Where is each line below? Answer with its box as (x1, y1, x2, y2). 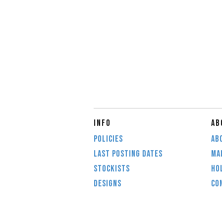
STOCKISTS (94, 164, 130, 174)
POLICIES (94, 134, 123, 144)
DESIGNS (94, 178, 121, 189)
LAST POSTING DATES (94, 149, 163, 159)
